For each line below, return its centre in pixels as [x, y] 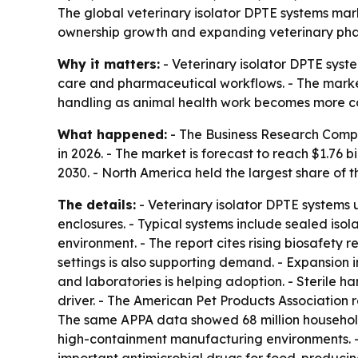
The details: [97, 205]
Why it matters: [109, 64]
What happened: [112, 134]
